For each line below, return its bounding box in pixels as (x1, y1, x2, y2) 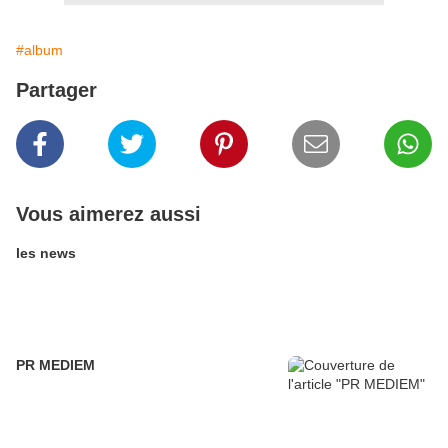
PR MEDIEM (16, 357, 95, 374)
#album (16, 42, 63, 59)
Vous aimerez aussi (16, 203, 201, 226)
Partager (16, 79, 97, 102)
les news (16, 245, 76, 262)
